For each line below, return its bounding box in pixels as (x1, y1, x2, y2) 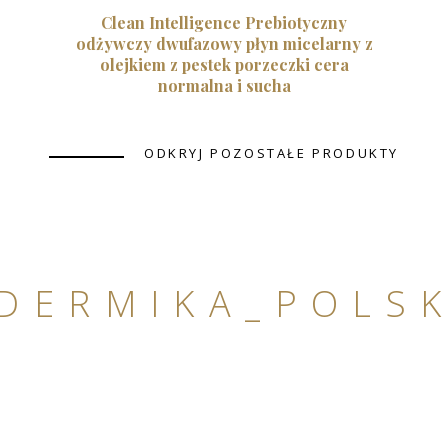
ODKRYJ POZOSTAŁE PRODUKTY (144, 144, 399, 162)
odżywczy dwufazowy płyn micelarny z (75, 33, 373, 54)
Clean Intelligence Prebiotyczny (101, 12, 347, 33)
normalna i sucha (157, 75, 291, 96)
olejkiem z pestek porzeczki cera (99, 54, 349, 75)
